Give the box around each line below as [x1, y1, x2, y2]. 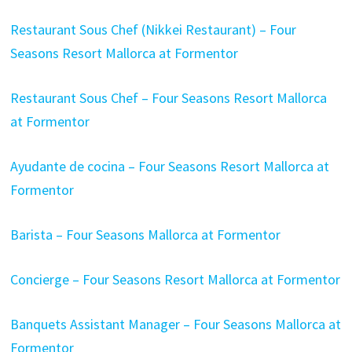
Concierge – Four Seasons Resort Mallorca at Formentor [9, 270, 340, 288]
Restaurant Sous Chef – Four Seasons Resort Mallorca [9, 89, 327, 107]
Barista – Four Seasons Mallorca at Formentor [9, 225, 280, 244]
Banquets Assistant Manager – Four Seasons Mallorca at [9, 315, 341, 333]
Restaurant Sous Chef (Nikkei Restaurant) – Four [9, 20, 296, 38]
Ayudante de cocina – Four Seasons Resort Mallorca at [9, 157, 329, 175]
